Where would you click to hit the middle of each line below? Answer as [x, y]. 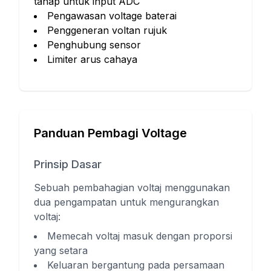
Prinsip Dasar [68, 164]
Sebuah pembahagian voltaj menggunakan [132, 188]
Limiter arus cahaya [92, 59]
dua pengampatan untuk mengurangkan [126, 202]
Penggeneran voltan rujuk [107, 30]
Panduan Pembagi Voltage [110, 133]
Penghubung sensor [94, 45]
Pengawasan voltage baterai [112, 16]
